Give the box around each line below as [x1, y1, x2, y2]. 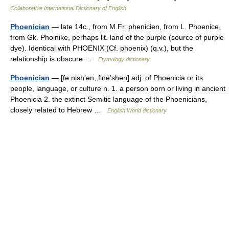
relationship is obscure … [10, 55, 98, 63]
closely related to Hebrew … [10, 106, 107, 114]
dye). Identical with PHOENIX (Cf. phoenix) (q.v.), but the [10, 44, 193, 52]
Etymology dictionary [98, 56, 150, 62]
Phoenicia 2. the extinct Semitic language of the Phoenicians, [10, 95, 207, 103]
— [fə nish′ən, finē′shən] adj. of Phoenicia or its [50, 74, 203, 82]
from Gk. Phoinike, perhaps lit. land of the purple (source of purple [10, 33, 224, 41]
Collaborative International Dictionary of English [10, 5, 126, 11]
